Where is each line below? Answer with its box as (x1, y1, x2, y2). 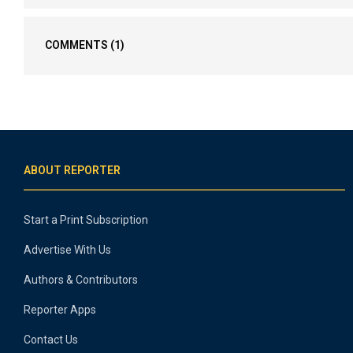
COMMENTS (45, 39, 110, 51)
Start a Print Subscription (24, 214, 148, 226)
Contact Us (24, 333, 78, 346)
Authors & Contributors (24, 273, 138, 286)
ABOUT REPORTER (24, 164, 121, 176)
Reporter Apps (24, 303, 96, 316)
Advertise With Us (24, 243, 111, 256)
